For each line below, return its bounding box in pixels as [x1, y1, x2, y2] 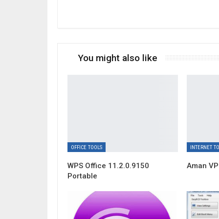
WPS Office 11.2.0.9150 [67, 161, 149, 171]
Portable [67, 172, 97, 181]
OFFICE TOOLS [71, 144, 102, 151]
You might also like [78, 52, 157, 64]
